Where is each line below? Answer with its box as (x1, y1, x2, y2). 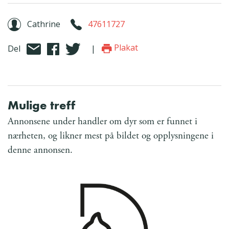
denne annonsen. (8, 143, 73, 156)
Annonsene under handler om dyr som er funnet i (8, 114, 197, 128)
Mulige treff (8, 97, 75, 113)
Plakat (112, 42, 138, 54)
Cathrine (27, 18, 60, 30)
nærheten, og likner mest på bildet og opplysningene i (8, 129, 214, 142)
